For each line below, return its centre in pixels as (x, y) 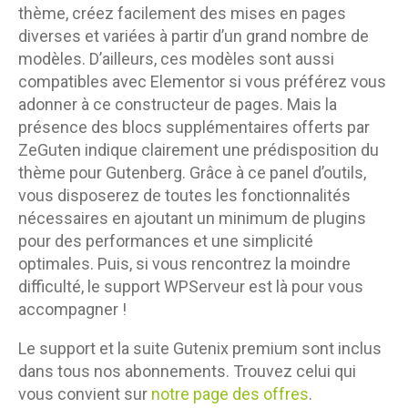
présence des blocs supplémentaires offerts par (194, 127)
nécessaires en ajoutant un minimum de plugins (192, 219)
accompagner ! (72, 310)
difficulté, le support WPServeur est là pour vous (191, 287)
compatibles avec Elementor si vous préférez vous (202, 82)
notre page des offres (230, 394)
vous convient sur (85, 394)
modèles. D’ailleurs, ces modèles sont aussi (176, 59)
